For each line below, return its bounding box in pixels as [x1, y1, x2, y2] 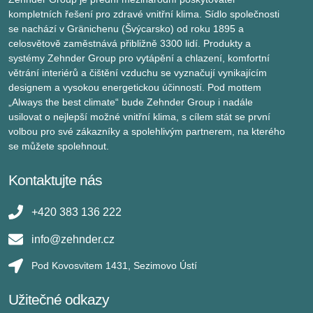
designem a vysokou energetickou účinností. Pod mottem [8, 81, 261, 93]
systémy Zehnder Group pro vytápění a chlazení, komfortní [8, 52, 270, 64]
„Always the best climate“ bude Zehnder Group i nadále [8, 96, 253, 108]
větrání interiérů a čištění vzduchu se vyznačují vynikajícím [8, 66, 267, 78]
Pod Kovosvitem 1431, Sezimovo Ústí [31, 259, 197, 271]
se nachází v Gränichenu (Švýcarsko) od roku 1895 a [8, 22, 244, 34]
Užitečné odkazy [8, 291, 109, 307]
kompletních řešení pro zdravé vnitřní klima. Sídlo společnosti [8, 8, 279, 20]
